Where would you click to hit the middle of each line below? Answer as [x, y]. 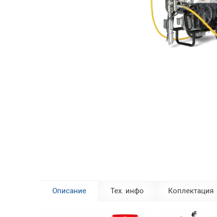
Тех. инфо [127, 191]
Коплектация [191, 191]
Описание [69, 191]
